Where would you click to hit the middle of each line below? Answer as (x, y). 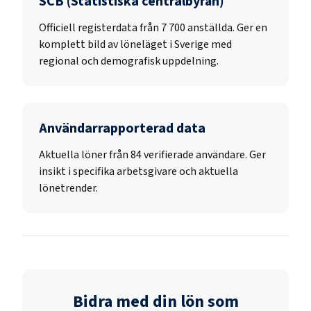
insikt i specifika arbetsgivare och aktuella (138, 171)
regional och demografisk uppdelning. (129, 61)
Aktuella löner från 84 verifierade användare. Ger (152, 154)
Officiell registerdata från (100, 27)
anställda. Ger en (227, 27)
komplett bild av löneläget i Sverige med (135, 44)
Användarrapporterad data (122, 128)
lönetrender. (68, 188)
